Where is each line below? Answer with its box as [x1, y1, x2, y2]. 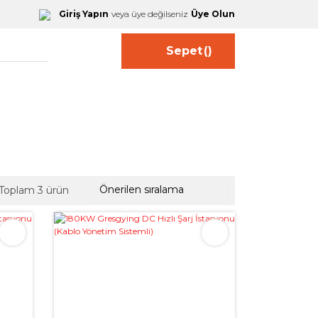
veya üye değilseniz [111, 9, 188, 19]
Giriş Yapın [59, 9, 109, 19]
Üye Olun [191, 9, 235, 19]
